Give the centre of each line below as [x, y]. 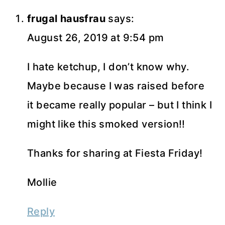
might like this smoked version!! [106, 124]
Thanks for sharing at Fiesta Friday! [115, 153]
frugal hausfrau [66, 18]
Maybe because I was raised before [116, 86]
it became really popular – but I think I [120, 105]
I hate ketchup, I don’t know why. [108, 67]
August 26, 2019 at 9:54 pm [96, 37]
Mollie [42, 182]
